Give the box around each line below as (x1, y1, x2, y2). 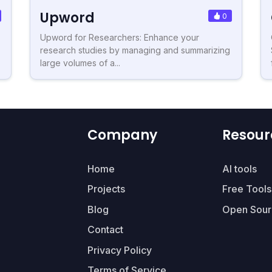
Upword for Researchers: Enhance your (40, 32, 199, 42)
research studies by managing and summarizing (40, 44, 230, 55)
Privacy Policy (87, 243, 152, 256)
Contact (87, 223, 123, 236)
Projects (87, 183, 125, 195)
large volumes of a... (40, 57, 120, 68)
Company (87, 125, 157, 144)
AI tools (222, 162, 257, 175)
